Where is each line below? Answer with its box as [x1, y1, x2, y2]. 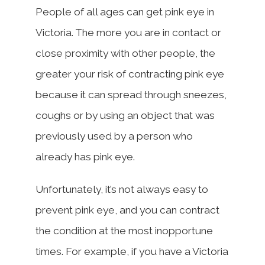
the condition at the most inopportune [35, 224, 213, 237]
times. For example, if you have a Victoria [35, 245, 228, 257]
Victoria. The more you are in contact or [35, 26, 221, 38]
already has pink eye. [35, 150, 135, 163]
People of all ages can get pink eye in [35, 5, 214, 18]
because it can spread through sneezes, [35, 88, 227, 101]
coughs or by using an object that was [35, 109, 215, 121]
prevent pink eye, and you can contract [35, 203, 219, 216]
